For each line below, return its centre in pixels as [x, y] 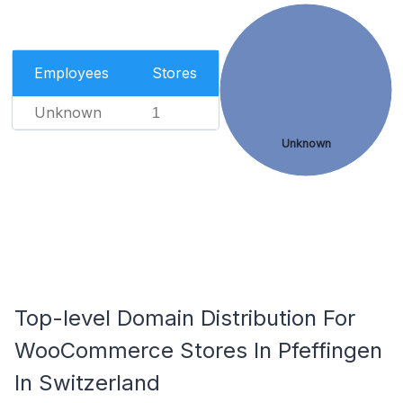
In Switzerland [87, 383]
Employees [71, 73]
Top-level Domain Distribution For [185, 318]
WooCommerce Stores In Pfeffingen [198, 350]
